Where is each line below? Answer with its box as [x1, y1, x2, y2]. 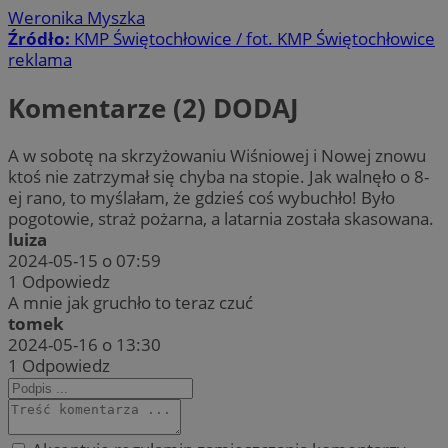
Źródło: [8, 27, 74, 51]
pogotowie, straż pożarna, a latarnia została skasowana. [8, 207, 434, 231]
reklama [8, 48, 72, 72]
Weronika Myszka [8, 6, 145, 30]
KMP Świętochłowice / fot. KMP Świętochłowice [74, 27, 435, 51]
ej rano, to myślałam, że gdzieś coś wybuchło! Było [8, 186, 395, 210]
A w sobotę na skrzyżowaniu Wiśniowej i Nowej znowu [8, 144, 426, 168]
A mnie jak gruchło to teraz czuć [8, 291, 253, 315]
